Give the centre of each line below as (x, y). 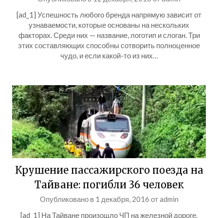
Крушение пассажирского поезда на (109, 170)
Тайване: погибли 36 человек (109, 185)
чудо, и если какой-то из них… (109, 55)
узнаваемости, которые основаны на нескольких (109, 25)
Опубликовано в (67, 199)
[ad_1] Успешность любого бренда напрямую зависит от (109, 15)
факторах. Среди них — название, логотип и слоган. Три (109, 35)
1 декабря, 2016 (122, 199)
